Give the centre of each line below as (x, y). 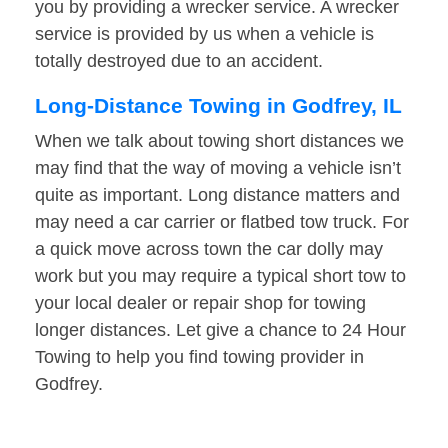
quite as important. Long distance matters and (217, 195)
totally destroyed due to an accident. (179, 61)
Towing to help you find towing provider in (199, 357)
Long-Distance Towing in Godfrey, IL (218, 106)
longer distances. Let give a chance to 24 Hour (220, 330)
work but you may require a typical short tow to (220, 276)
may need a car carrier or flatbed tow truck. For (222, 222)
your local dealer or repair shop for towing (200, 303)
